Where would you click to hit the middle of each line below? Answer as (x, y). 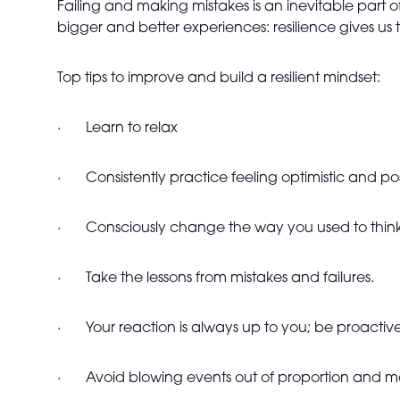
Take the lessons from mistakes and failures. (230, 279)
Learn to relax (132, 129)
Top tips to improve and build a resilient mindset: (219, 79)
